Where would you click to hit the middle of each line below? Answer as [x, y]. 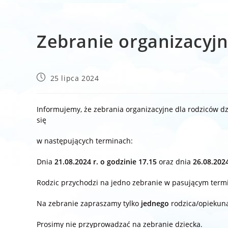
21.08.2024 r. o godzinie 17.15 [106, 161]
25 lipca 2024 [75, 78]
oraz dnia [175, 161]
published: [56, 87]
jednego [154, 203]
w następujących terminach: [85, 140]
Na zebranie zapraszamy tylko [88, 203]
